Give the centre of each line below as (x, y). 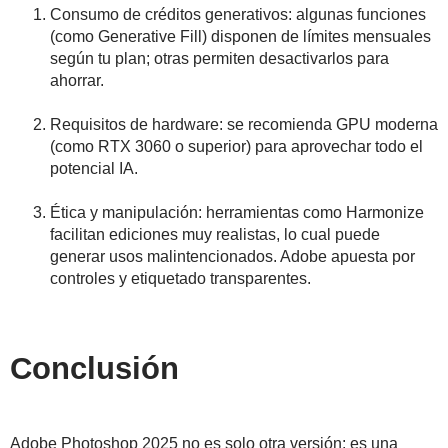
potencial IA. (94, 169)
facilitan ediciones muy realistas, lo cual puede (215, 235)
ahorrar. (77, 81)
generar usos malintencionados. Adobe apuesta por (232, 257)
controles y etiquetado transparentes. (180, 279)
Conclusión (94, 369)
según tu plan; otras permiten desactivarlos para (219, 59)
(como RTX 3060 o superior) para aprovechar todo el (236, 147)
